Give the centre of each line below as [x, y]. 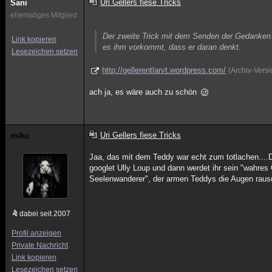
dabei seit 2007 [45, 214]
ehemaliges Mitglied [44, 15]
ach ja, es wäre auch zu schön [144, 92]
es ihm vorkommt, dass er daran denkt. [172, 47]
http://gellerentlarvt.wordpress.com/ [164, 70]
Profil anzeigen [36, 233]
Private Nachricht [40, 245]
